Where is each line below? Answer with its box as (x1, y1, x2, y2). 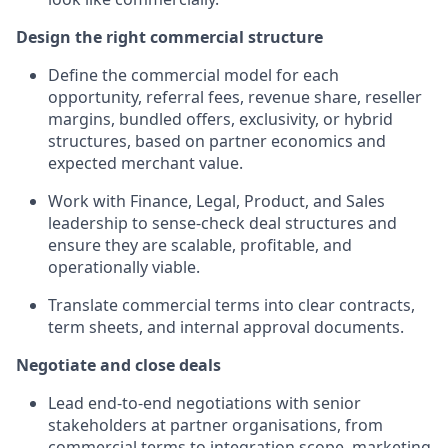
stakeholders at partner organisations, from (48, 414, 383, 436)
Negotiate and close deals (16, 354, 221, 376)
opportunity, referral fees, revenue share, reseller (48, 86, 422, 108)
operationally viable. (48, 256, 200, 278)
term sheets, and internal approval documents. (48, 316, 404, 338)
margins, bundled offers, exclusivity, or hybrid (48, 108, 393, 130)
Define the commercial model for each (48, 64, 339, 86)
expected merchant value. (48, 152, 243, 174)
